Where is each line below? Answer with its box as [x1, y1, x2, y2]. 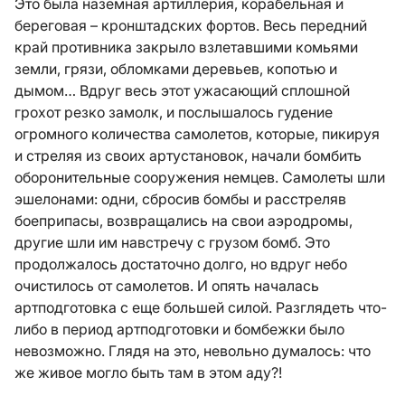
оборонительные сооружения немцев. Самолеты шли [14, 168, 385, 186]
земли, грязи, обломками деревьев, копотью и [14, 60, 337, 78]
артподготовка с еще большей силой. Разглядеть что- [14, 298, 387, 316]
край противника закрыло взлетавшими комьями [14, 38, 358, 56]
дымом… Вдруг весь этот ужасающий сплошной [14, 81, 350, 99]
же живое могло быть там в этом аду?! [14, 363, 282, 381]
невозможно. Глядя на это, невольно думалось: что [14, 342, 371, 360]
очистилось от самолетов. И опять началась [14, 277, 319, 295]
